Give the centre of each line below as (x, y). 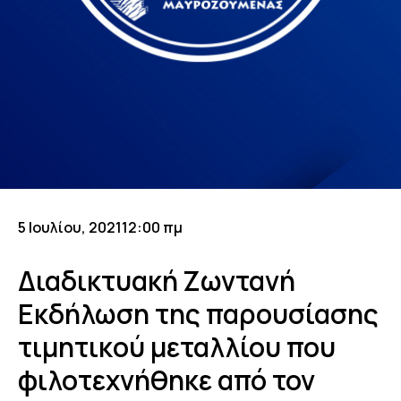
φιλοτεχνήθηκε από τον (166, 380)
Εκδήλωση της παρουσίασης (198, 314)
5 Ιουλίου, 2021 (70, 228)
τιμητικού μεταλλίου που (177, 347)
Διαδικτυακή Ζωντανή (157, 281)
